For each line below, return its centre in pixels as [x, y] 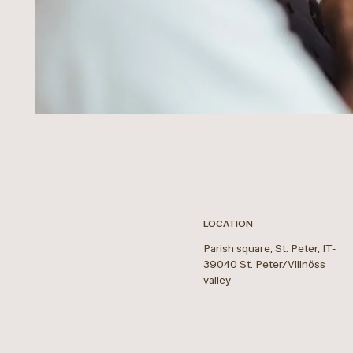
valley [217, 280]
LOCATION [229, 223]
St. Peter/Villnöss [283, 264]
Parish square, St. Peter [261, 249]
